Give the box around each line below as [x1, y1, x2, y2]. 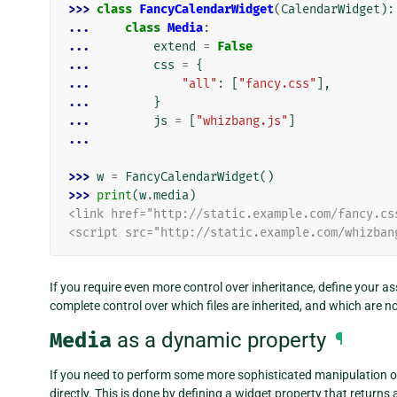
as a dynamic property [112, 327, 326, 353]
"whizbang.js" [196, 113, 288, 129]
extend [153, 39, 196, 55]
